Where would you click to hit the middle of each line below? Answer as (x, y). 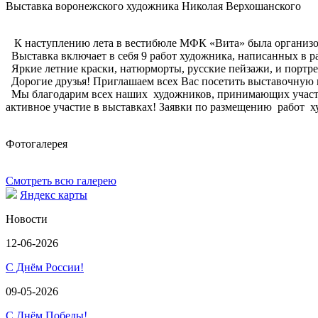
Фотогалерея (37, 144)
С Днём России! (45, 267)
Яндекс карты (54, 195)
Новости (27, 219)
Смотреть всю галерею (61, 181)
